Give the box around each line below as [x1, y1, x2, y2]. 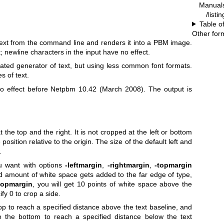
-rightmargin [107, 160, 149, 169]
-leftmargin [65, 160, 102, 169]
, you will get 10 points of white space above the [32, 179, 192, 188]
